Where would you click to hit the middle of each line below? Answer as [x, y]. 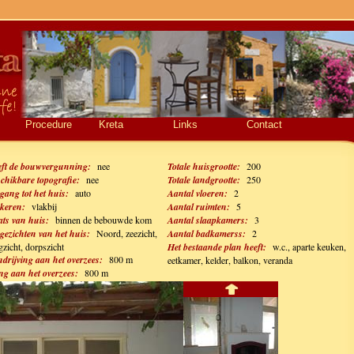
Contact [264, 124]
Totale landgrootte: [204, 180]
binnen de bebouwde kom [104, 220]
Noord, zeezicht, [127, 233]
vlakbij [44, 206]
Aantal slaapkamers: [208, 220]
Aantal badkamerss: [207, 233]
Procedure [48, 124]
